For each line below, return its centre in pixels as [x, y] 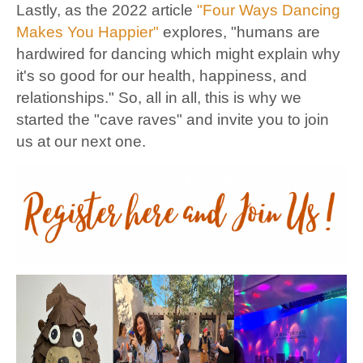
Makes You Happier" [88, 32]
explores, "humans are [241, 32]
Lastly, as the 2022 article [107, 11]
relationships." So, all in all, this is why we [159, 98]
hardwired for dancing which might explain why [178, 54]
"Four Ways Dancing [269, 11]
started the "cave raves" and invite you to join [173, 120]
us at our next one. [83, 142]
